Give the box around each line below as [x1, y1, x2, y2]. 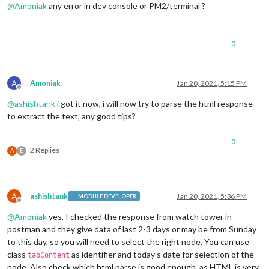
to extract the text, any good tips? [7, 110, 136, 121]
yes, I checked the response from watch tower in [47, 211, 232, 222]
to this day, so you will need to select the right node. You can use [7, 236, 249, 247]
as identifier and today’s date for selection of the [70, 249, 254, 259]
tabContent [28, 250, 70, 259]
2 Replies [30, 145, 59, 154]
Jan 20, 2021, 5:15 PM [177, 78, 247, 88]
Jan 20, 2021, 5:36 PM [177, 191, 247, 201]
